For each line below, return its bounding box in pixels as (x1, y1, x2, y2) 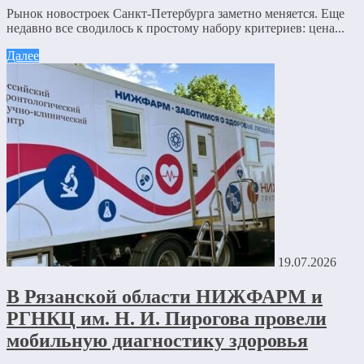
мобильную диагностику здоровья (6, 329, 308, 351)
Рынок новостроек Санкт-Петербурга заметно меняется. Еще (6, 6, 344, 20)
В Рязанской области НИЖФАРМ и (6, 285, 323, 307)
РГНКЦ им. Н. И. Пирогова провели (6, 307, 327, 329)
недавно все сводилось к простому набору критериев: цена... (6, 20, 344, 35)
